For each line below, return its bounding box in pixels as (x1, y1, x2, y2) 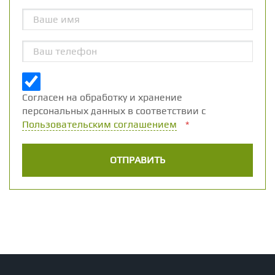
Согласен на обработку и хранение (22, 91, 182, 103)
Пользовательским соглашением (22, 118, 177, 130)
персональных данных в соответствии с (22, 105, 206, 117)
